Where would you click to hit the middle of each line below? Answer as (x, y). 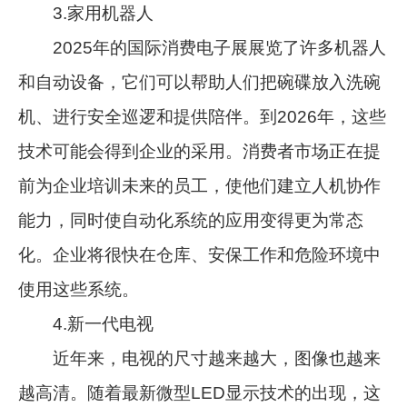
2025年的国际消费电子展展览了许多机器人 (203, 47)
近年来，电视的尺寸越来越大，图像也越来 (200, 358)
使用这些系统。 (79, 289)
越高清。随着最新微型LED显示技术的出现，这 (200, 392)
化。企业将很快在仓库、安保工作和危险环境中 (200, 254)
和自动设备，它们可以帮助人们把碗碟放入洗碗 (200, 82)
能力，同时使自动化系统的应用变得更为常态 (191, 220)
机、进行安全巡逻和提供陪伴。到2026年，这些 (203, 116)
